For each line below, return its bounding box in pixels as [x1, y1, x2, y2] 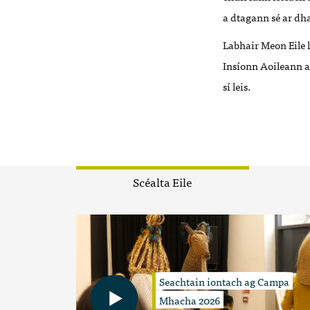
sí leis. [223, 77, 250, 95]
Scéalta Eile [133, 172, 192, 191]
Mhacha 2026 [158, 291, 220, 309]
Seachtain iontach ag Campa [158, 272, 289, 290]
